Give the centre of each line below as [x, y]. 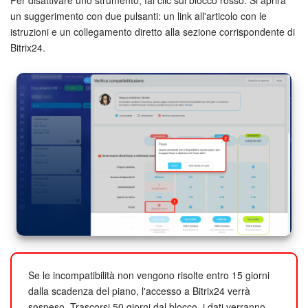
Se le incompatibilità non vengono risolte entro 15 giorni [149, 275]
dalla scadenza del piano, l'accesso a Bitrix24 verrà [139, 290]
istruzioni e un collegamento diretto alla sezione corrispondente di [153, 31]
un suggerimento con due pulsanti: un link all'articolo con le [139, 15]
